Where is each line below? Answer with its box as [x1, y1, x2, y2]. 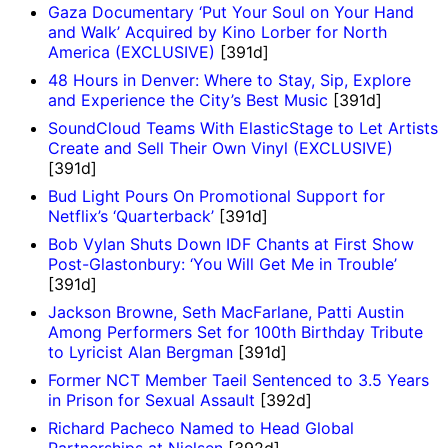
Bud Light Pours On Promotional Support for [48, 185, 385, 206]
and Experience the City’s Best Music [48, 89, 328, 110]
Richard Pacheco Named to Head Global [48, 417, 354, 438]
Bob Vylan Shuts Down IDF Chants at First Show [48, 233, 414, 254]
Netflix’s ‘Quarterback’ [48, 205, 214, 226]
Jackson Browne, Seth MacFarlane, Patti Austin [48, 301, 404, 322]
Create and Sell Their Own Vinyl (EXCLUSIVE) [48, 137, 393, 158]
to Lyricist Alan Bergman [48, 341, 233, 362]
